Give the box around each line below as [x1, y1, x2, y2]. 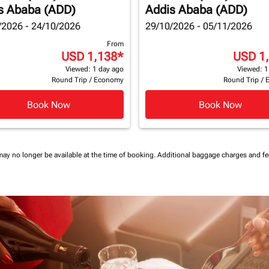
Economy [94, 76, 124, 84]
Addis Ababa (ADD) [145, 2, 247, 17]
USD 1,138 [61, 49, 117, 64]
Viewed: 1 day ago [65, 65, 124, 73]
